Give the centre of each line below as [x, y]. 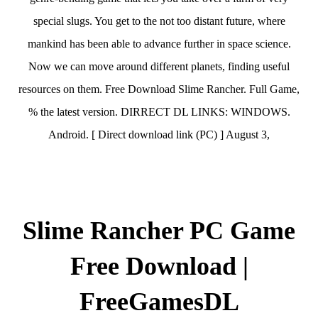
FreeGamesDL [159, 302]
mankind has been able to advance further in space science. [159, 44]
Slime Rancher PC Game [159, 231]
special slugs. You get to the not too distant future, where [159, 21]
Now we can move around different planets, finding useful [159, 66]
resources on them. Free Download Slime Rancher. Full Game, [159, 89]
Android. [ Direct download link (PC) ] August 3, [159, 135]
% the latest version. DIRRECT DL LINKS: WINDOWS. [159, 112]
